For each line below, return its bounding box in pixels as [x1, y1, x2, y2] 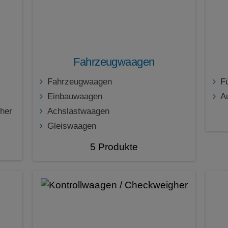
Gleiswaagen [47, 121, 96, 131]
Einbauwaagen [47, 92, 102, 102]
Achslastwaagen [47, 106, 109, 117]
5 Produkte [90, 141, 138, 153]
